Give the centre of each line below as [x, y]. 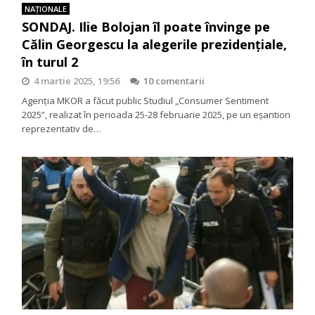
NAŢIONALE [46, 8]
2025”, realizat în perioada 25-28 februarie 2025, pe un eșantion [156, 114]
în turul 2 [50, 62]
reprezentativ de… [62, 128]
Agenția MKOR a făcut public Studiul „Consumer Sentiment [146, 100]
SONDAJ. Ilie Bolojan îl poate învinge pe [146, 26]
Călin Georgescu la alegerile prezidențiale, [155, 44]
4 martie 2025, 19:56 [77, 81]
